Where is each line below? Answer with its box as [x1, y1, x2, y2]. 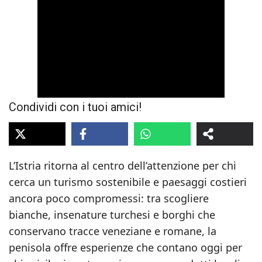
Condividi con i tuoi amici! [9, 100, 142, 114]
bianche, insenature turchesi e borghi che [9, 208, 215, 222]
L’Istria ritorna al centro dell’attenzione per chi [9, 158, 236, 173]
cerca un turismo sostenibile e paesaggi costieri [9, 175, 247, 189]
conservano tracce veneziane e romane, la [9, 224, 216, 238]
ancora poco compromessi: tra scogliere [9, 191, 209, 205]
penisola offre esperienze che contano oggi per [9, 240, 242, 254]
